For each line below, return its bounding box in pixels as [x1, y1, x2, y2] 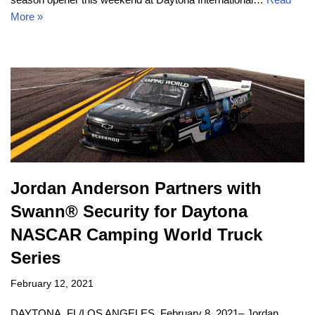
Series [11, 248, 60, 268]
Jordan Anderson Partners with [11, 179, 262, 198]
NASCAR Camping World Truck [11, 225, 262, 245]
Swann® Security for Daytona [11, 202, 247, 221]
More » [11, 10, 43, 22]
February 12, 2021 [11, 278, 94, 290]
